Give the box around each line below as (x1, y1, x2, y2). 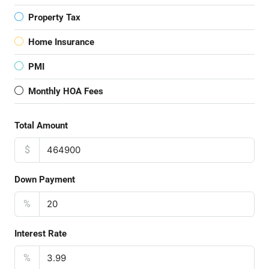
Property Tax (28, 12, 80, 23)
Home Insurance (28, 37, 94, 47)
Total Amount (14, 120, 68, 131)
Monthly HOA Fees (28, 86, 103, 97)
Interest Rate (14, 228, 67, 239)
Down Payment (14, 174, 75, 185)
